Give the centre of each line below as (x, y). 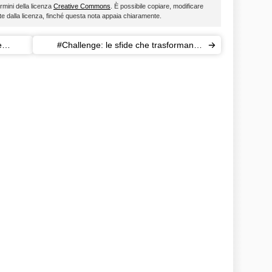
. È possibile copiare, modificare (157, 6)
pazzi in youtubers (168, 63)
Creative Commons (82, 6)
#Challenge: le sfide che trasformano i (130, 45)
